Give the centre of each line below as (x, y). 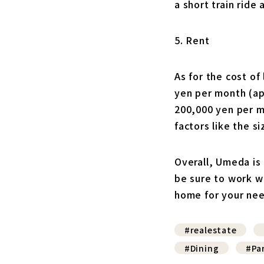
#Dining (202, 248)
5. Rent (192, 40)
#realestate (210, 230)
